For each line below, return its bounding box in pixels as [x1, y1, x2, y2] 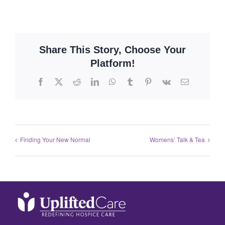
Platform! [90, 58, 135, 69]
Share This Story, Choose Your [39, 44, 186, 56]
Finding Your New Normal [20, 135, 90, 144]
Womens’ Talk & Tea [150, 135, 205, 144]
